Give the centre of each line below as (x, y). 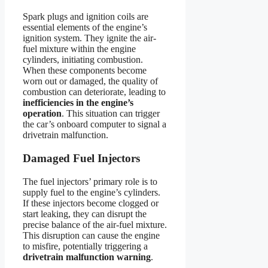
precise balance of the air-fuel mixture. (95, 224)
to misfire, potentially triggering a (85, 246)
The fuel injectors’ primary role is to (90, 181)
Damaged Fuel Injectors (81, 158)
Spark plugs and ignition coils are (86, 17)
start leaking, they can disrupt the (85, 214)
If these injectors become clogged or (91, 203)
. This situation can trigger (111, 114)
